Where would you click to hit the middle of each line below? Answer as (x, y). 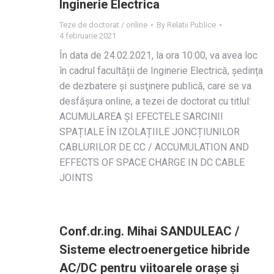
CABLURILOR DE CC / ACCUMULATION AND (154, 147)
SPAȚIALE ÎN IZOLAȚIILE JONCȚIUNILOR (150, 132)
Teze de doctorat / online (103, 25)
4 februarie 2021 (88, 36)
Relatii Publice (191, 25)
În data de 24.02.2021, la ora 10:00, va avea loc (158, 55)
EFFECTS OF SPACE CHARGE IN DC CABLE (152, 162)
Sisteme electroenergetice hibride (154, 250)
